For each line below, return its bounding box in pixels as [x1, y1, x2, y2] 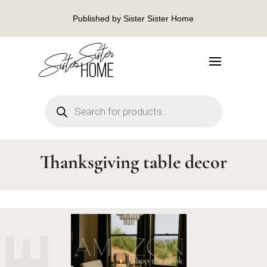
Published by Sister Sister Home [73, 14, 194, 23]
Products [44, 93, 79, 105]
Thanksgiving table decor [40, 150, 227, 174]
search [44, 101, 71, 113]
